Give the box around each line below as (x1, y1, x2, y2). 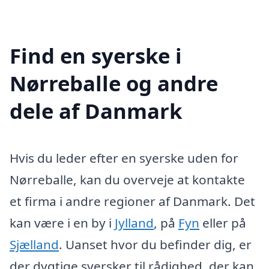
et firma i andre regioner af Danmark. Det (10, 192, 255, 210)
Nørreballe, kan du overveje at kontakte (10, 171, 245, 188)
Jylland (115, 214, 154, 231)
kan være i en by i (10, 214, 115, 231)
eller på (199, 214, 246, 231)
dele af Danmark (10, 96, 182, 125)
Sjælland (10, 235, 59, 253)
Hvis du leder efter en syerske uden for (10, 149, 238, 166)
